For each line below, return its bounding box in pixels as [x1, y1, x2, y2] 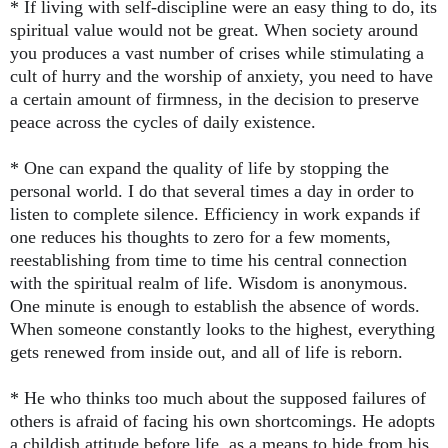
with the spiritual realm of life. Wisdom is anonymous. [10, 273, 408, 294]
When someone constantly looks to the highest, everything [10, 319, 435, 340]
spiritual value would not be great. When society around [10, 20, 418, 41]
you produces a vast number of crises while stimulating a [10, 43, 424, 64]
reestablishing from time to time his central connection [10, 250, 407, 271]
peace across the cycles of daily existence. [10, 112, 316, 133]
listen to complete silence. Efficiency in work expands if [10, 204, 420, 225]
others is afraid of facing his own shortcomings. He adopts [10, 411, 435, 432]
